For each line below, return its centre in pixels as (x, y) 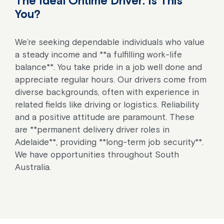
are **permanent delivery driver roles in (92, 129)
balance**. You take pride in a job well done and (108, 67)
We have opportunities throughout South (97, 154)
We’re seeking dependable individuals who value (110, 42)
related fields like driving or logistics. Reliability (107, 104)
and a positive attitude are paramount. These (105, 117)
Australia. (33, 167)
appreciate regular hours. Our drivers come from (111, 79)
